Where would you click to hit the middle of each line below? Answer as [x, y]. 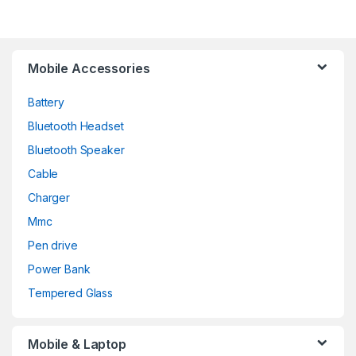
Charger [49, 197]
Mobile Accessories [89, 68]
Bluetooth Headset [76, 126]
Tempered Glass [71, 292]
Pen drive [53, 245]
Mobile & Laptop [77, 344]
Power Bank [59, 269]
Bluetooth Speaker [76, 149]
